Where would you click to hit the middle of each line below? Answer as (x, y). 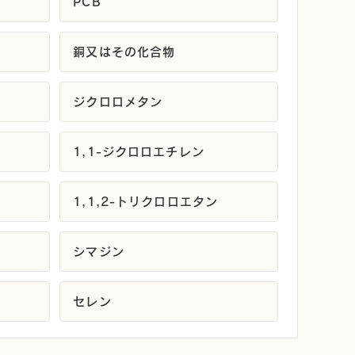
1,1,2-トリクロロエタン (145, 202)
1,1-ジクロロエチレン (139, 152)
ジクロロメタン (118, 102)
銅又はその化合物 (124, 52)
